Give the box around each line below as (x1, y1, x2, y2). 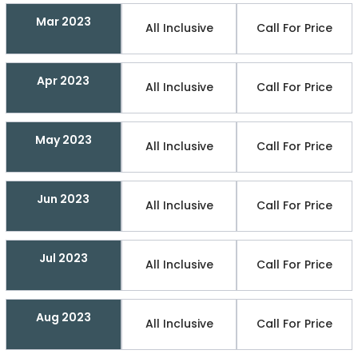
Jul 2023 (38, 249, 88, 266)
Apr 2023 (37, 72, 90, 89)
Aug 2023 (35, 308, 91, 325)
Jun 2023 (37, 190, 90, 207)
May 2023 (34, 131, 92, 148)
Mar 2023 (35, 13, 91, 30)
